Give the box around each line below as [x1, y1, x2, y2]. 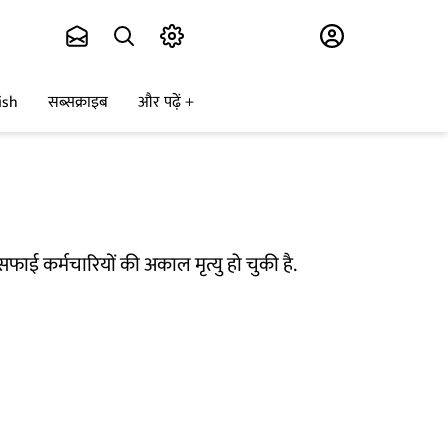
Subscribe [196, 19, 278, 54]
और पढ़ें [138, 89, 181, 117]
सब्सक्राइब [48, 89, 108, 117]
